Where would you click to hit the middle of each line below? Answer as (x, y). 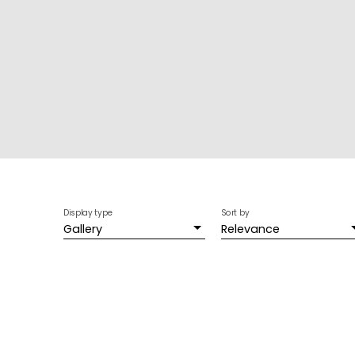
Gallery (83, 229)
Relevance (250, 229)
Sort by (235, 213)
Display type (88, 213)
